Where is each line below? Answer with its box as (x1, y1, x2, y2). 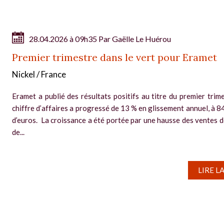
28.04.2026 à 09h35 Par (29, 33, 112, 43)
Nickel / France (12, 69, 66, 79)
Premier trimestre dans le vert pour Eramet (12, 51, 217, 63)
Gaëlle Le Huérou (112, 33, 171, 43)
